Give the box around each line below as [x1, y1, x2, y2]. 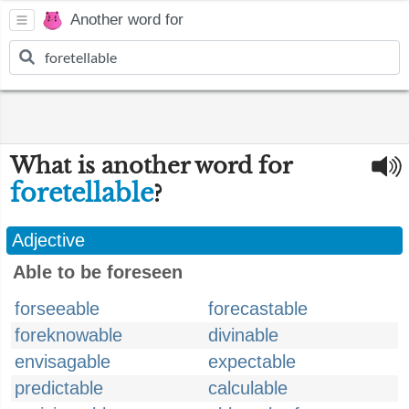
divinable [208, 325, 278, 345]
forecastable [208, 299, 308, 319]
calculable [208, 378, 288, 398]
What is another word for [10, 152, 291, 179]
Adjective [12, 230, 85, 250]
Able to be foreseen [13, 262, 183, 282]
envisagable [15, 351, 110, 372]
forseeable [15, 299, 100, 319]
